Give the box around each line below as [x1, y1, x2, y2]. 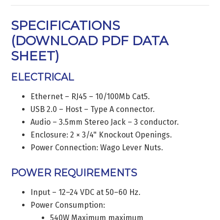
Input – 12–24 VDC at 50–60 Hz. [30, 187, 141, 197]
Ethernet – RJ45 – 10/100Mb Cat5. [30, 91, 150, 101]
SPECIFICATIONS [11, 17, 120, 33]
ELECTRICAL [11, 71, 74, 83]
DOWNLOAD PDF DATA [15, 32, 169, 49]
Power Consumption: [30, 200, 106, 210]
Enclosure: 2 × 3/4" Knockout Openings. [30, 130, 172, 139]
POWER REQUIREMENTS [11, 166, 137, 179]
